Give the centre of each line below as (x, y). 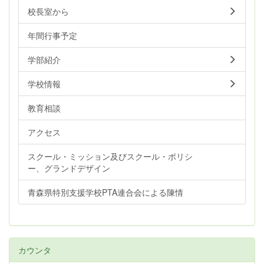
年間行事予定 (52, 35)
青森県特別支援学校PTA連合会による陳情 (105, 192)
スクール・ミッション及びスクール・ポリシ (110, 156)
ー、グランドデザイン (69, 168)
